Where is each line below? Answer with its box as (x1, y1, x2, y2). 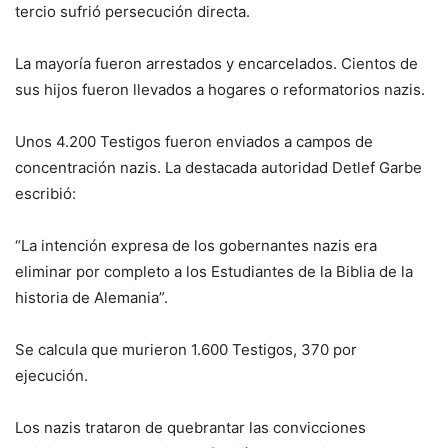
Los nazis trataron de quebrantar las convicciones (15, 418, 366, 438)
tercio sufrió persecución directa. (15, 2, 250, 22)
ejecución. (15, 366, 88, 386)
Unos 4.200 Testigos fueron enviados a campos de (15, 132, 373, 152)
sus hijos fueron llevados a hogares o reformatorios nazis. (15, 80, 425, 100)
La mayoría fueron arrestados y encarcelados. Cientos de (15, 54, 418, 74)
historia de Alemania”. (15, 288, 168, 308)
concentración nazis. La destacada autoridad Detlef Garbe (15, 158, 422, 178)
